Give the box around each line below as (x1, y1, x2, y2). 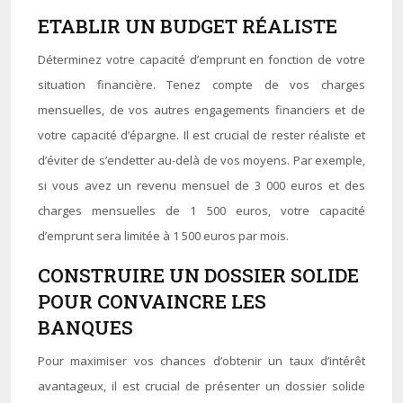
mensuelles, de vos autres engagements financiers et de (38, 102, 365, 118)
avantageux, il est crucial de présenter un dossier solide (38, 378, 365, 394)
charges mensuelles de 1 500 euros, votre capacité (38, 202, 365, 219)
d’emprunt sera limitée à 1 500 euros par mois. (38, 228, 289, 244)
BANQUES (38, 315, 133, 340)
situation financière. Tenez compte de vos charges (38, 76, 365, 93)
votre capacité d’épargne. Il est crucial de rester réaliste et (38, 127, 365, 143)
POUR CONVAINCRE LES (38, 289, 266, 314)
